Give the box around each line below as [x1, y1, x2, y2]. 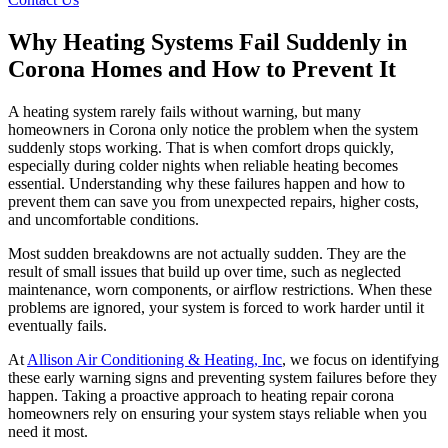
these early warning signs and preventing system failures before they [8, 369, 437, 387]
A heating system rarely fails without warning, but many [8, 103, 361, 121]
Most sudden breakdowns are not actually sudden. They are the [8, 245, 406, 263]
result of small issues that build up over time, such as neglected [8, 263, 401, 281]
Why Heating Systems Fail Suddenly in [8, 29, 407, 56]
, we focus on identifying [282, 351, 439, 369]
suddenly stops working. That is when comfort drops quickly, [8, 139, 394, 157]
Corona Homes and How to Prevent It [8, 56, 396, 83]
